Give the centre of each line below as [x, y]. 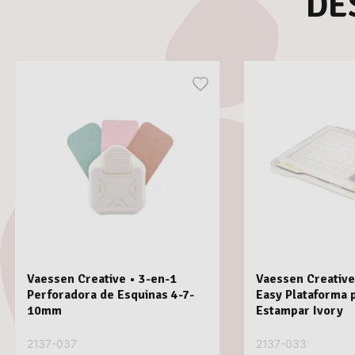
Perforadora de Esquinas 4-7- [110, 295]
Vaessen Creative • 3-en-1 [101, 279]
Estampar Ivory [299, 311]
